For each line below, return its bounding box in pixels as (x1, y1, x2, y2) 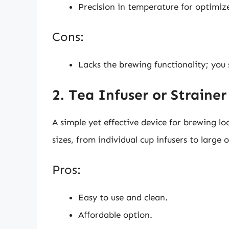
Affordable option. (78, 210, 152, 220)
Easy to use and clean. (78, 192, 168, 203)
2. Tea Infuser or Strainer (52, 86, 226, 103)
